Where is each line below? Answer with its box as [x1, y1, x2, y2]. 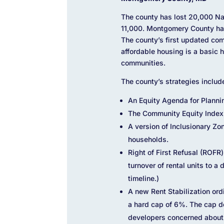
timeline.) [127, 173, 159, 182]
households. [127, 134, 168, 143]
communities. [120, 58, 169, 67]
